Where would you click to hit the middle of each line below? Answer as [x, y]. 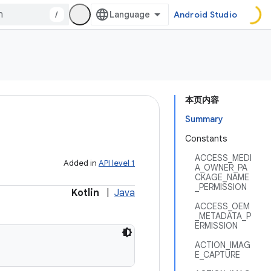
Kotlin [85, 193]
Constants [206, 139]
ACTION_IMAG [223, 245]
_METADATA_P [223, 216]
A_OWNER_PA [221, 168]
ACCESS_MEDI [223, 158]
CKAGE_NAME [222, 177]
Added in [81, 163]
